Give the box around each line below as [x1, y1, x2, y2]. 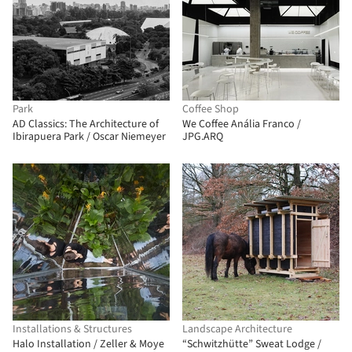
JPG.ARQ [182, 129, 223, 145]
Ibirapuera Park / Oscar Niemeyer [13, 129, 166, 145]
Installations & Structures [13, 321, 132, 337]
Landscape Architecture [182, 321, 292, 337]
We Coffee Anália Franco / [182, 116, 301, 132]
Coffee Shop [182, 101, 239, 117]
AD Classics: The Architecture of [13, 116, 159, 132]
